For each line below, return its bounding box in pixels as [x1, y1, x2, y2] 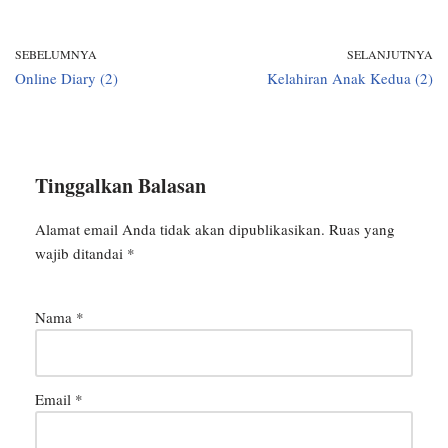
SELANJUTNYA [347, 46, 433, 63]
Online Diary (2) [15, 68, 118, 89]
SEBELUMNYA [15, 46, 97, 63]
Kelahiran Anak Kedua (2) [267, 68, 433, 89]
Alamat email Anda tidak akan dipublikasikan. [35, 219, 325, 240]
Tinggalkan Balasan [35, 171, 206, 201]
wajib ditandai [35, 243, 127, 264]
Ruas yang [329, 219, 395, 240]
